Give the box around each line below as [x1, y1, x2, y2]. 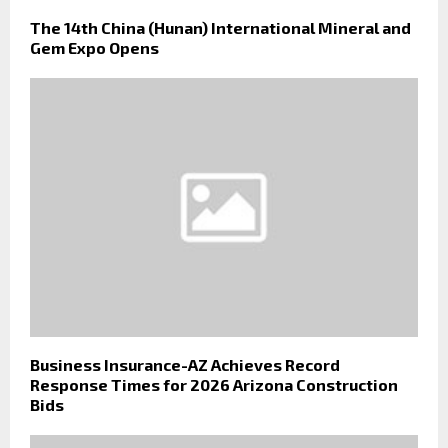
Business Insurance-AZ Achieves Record [30, 354, 340, 374]
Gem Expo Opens [30, 38, 159, 58]
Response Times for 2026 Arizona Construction [30, 374, 398, 394]
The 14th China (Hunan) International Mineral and [30, 18, 411, 38]
